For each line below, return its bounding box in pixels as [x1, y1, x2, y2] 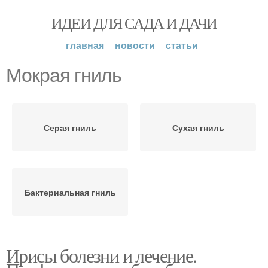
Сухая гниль [172, 121, 224, 133]
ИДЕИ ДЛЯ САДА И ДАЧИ [51, 13, 217, 33]
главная [65, 38, 104, 52]
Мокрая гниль [6, 65, 121, 86]
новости [114, 38, 155, 52]
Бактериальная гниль [24, 186, 116, 198]
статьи [165, 38, 198, 52]
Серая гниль [44, 121, 96, 133]
